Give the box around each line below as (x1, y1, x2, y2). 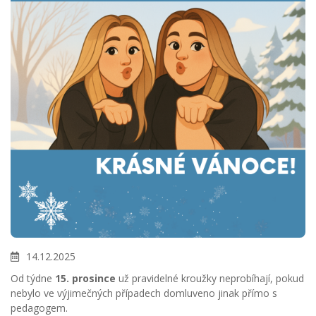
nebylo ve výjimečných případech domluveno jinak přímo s (11, 286, 277, 300)
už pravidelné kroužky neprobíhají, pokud (116, 272, 304, 286)
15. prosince (55, 272, 116, 286)
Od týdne (11, 272, 55, 286)
